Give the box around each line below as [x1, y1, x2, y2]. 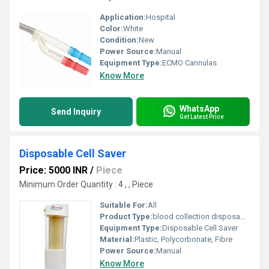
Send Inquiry [51, 107, 101, 116]
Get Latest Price [180, 113, 224, 120]
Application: [100, 13, 146, 22]
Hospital [146, 13, 175, 22]
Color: [100, 24, 123, 33]
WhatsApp [180, 103, 219, 113]
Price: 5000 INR [19, 165, 88, 176]
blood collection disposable [153, 212, 240, 221]
